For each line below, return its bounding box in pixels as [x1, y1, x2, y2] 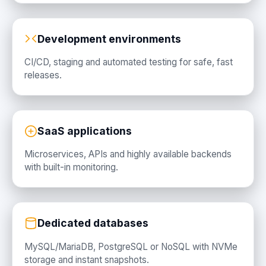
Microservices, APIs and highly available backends [24, 148, 232, 160]
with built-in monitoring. [24, 161, 118, 173]
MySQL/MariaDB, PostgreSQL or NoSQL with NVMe [24, 240, 237, 252]
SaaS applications [37, 125, 132, 138]
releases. [24, 69, 62, 81]
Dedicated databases [37, 217, 148, 230]
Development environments [37, 33, 181, 46]
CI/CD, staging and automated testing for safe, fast [24, 56, 233, 68]
